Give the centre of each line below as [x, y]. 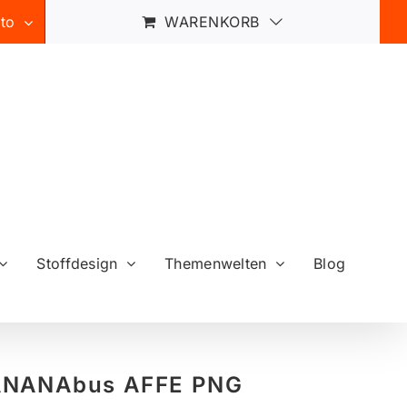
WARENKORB [212, 22]
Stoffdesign [77, 263]
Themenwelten [215, 263]
